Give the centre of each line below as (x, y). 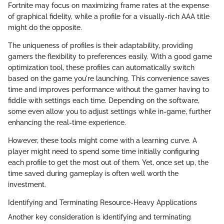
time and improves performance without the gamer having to (108, 89)
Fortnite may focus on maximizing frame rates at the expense (108, 5)
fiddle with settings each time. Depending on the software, (104, 100)
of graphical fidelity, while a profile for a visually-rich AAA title (109, 16)
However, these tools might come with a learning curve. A (102, 140)
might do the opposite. (45, 27)
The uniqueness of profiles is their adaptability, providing (100, 45)
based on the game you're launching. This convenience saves (109, 78)
